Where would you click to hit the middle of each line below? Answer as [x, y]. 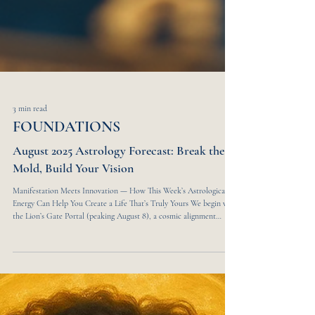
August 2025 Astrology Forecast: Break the [118, 305]
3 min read [30, 263]
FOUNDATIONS [66, 281]
